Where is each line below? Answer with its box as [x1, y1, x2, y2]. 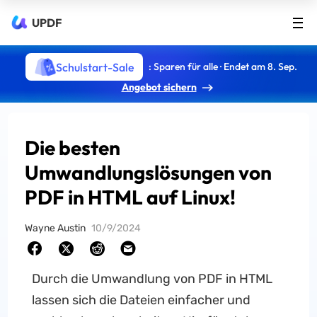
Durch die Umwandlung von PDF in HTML [31, 271, 272, 287]
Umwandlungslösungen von [25, 160, 272, 185]
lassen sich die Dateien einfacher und [31, 292, 250, 308]
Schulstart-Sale [55, 59, 134, 74]
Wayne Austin [25, 222, 86, 234]
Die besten [25, 135, 121, 160]
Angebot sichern [121, 81, 197, 93]
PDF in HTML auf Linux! [25, 185, 236, 209]
